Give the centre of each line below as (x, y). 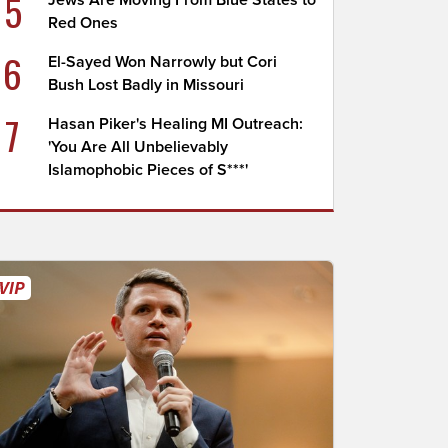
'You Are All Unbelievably (138, 147)
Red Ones (83, 23)
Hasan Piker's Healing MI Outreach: (176, 124)
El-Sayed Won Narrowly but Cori (163, 62)
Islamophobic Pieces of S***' (148, 170)
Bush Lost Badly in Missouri (146, 85)
